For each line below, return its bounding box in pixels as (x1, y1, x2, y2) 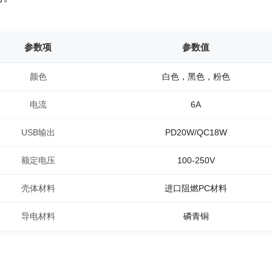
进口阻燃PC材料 (165, 183, 227, 193)
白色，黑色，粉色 (161, 72, 230, 81)
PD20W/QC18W (165, 127, 227, 137)
